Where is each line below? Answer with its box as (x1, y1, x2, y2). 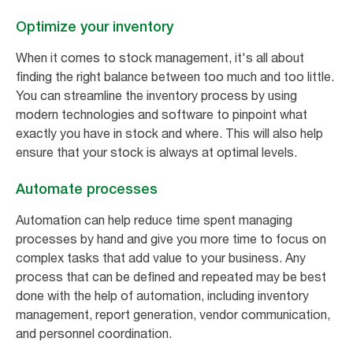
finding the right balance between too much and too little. (16, 68, 334, 84)
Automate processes (16, 180, 158, 197)
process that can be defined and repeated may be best (16, 268, 326, 284)
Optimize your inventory (16, 17, 173, 35)
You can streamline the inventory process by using (16, 87, 297, 103)
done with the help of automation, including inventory (16, 287, 309, 303)
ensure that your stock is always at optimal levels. (16, 143, 302, 160)
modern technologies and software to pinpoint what (16, 106, 307, 122)
